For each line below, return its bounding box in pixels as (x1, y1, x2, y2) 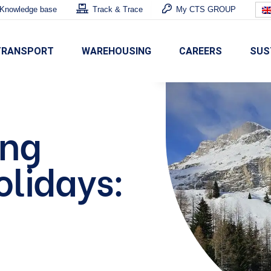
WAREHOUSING (82, 45, 151, 57)
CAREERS (179, 45, 222, 57)
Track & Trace (93, 5, 143, 15)
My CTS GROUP (176, 5, 236, 15)
